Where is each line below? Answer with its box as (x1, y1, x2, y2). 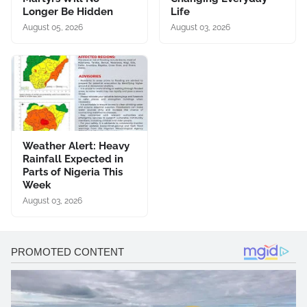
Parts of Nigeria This (23, 165, 123, 178)
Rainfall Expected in (23, 152, 123, 165)
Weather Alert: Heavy (23, 139, 130, 152)
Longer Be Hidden (23, 5, 113, 18)
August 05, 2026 (23, 22, 83, 32)
